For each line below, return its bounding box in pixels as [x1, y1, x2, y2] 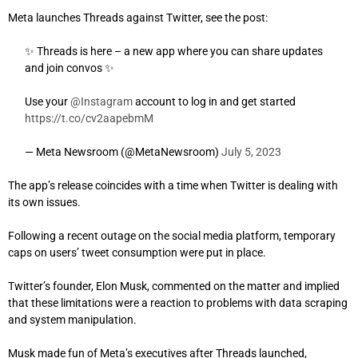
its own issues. [8, 195, 81, 209]
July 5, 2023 [221, 145, 281, 158]
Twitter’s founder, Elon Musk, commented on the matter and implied [8, 279, 340, 292]
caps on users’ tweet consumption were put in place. [8, 245, 266, 259]
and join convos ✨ [25, 61, 114, 74]
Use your [25, 94, 70, 108]
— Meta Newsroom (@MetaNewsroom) [25, 145, 221, 158]
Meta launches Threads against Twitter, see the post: [8, 10, 268, 24]
